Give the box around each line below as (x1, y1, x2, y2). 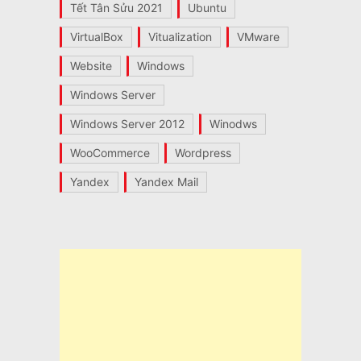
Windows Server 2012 (69, 116, 185, 131)
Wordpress (174, 145, 231, 160)
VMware (236, 29, 280, 44)
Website (69, 58, 112, 73)
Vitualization (147, 29, 212, 44)
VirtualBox (69, 29, 123, 44)
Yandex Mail (134, 174, 198, 189)
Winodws (209, 116, 257, 131)
